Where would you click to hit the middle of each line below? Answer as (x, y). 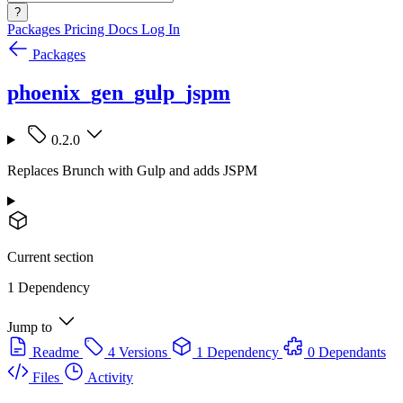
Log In (161, 29)
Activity (110, 377)
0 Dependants (347, 352)
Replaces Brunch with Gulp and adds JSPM (132, 170)
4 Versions (138, 352)
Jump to (30, 327)
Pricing (86, 29)
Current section (50, 256)
